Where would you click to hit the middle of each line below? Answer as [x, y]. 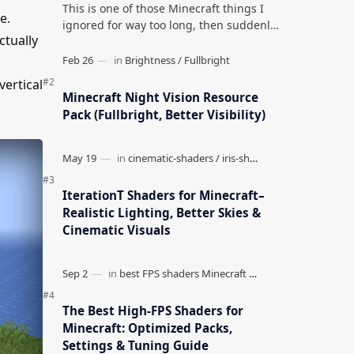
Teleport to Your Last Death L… [142, 58]
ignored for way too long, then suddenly [169, 24]
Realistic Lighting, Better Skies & [161, 212]
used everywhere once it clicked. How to [168, 41]
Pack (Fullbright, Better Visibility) [164, 115]
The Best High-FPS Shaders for [153, 310]
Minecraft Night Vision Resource [160, 98]
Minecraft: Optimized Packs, [147, 328]
